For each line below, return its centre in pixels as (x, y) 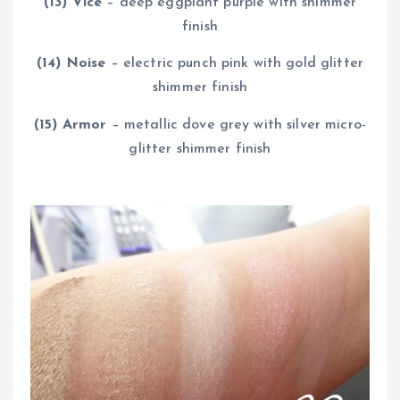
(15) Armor (70, 125)
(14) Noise (71, 64)
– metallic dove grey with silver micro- (237, 125)
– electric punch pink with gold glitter (235, 64)
